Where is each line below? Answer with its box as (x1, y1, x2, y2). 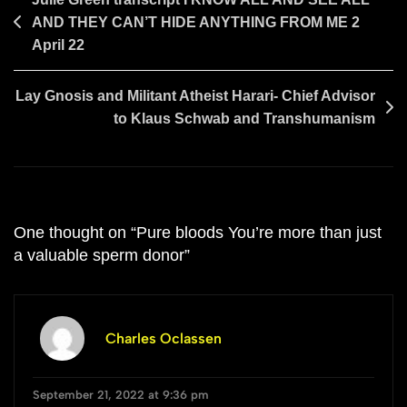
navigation (13, 15, 103, 39)
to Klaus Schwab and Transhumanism (114, 110, 375, 126)
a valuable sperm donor (14, 245, 184, 264)
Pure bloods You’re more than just (136, 223, 382, 242)
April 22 (32, 36, 84, 53)
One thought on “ (14, 223, 136, 242)
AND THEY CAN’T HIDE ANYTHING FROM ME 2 (32, 14, 360, 30)
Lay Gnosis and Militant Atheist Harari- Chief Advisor (15, 87, 375, 104)
